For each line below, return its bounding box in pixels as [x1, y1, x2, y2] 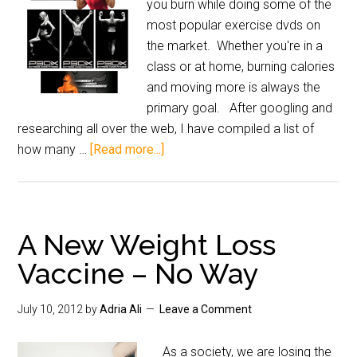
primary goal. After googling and [147, 100, 333, 116]
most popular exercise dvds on [147, 18, 321, 33]
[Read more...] [90, 142, 165, 157]
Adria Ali [100, 303, 143, 316]
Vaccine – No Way [18, 257, 260, 290]
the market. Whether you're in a [147, 38, 324, 53]
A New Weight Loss [18, 228, 277, 261]
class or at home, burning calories [147, 59, 335, 74]
